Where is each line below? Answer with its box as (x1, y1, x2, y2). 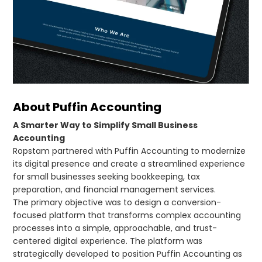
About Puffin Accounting (13, 99, 162, 116)
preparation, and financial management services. (13, 184, 216, 196)
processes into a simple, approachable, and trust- (13, 222, 218, 235)
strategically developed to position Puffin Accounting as (13, 248, 243, 260)
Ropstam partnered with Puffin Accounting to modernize (13, 145, 246, 157)
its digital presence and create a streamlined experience (13, 158, 246, 170)
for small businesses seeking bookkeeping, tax (13, 171, 201, 183)
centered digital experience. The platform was (13, 235, 203, 247)
